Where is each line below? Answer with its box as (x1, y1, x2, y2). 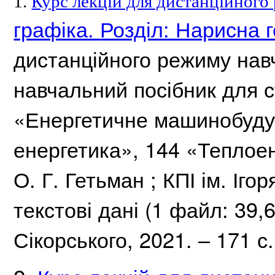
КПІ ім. (163, 164, 233, 195)
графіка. (14, 14, 101, 44)
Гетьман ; (65, 164, 163, 195)
